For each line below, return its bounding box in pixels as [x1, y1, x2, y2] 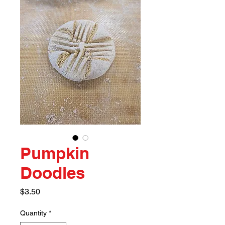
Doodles [20, 162, 85, 183]
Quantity [20, 208, 47, 217]
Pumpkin [20, 143, 89, 163]
